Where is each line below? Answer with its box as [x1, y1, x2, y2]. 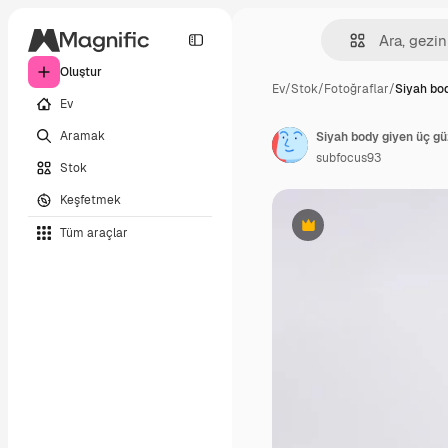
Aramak [60, 127, 105, 144]
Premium [306, 224, 359, 241]
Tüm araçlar [60, 224, 128, 241]
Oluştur [60, 64, 102, 80]
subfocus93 [316, 150, 381, 166]
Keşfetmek [60, 191, 121, 208]
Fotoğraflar [324, 81, 389, 97]
